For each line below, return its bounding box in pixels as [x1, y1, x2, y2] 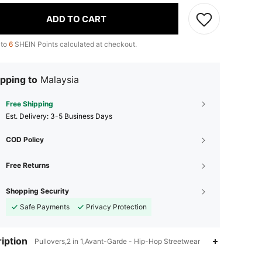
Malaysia [40, 74, 79, 85]
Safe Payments [20, 202, 70, 211]
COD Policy [6, 135, 44, 144]
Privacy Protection [86, 202, 147, 211]
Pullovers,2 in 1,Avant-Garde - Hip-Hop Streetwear [35, 237, 200, 246]
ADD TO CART [46, 13, 106, 25]
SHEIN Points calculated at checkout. [13, 40, 137, 49]
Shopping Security [6, 187, 69, 195]
